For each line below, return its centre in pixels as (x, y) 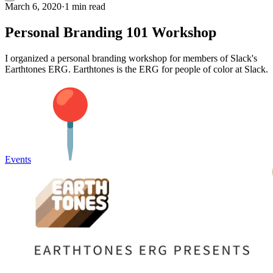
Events (18, 159)
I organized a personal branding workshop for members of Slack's (131, 58)
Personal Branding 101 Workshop (111, 32)
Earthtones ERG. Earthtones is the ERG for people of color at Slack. (136, 69)
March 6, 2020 (33, 6)
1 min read (85, 6)
